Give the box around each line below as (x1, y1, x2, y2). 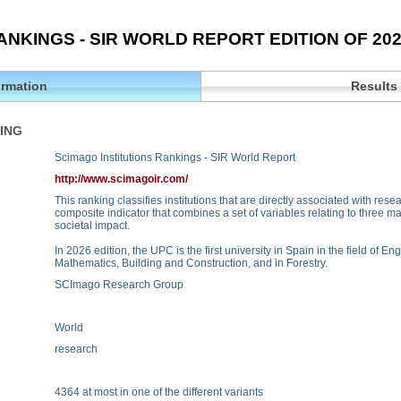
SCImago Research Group (54, 277, 183, 291)
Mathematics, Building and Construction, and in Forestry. (54, 256, 328, 269)
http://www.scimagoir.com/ (54, 172, 188, 185)
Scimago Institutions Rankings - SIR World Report (54, 150, 295, 164)
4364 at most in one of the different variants (54, 385, 263, 398)
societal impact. (54, 218, 130, 232)
